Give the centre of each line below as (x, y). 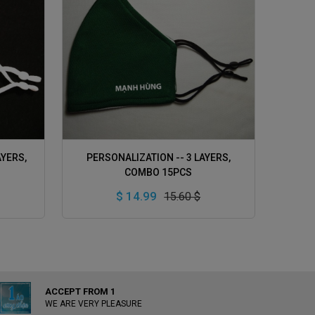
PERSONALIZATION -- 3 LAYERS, (158, 157)
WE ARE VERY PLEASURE (94, 303)
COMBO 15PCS (159, 172)
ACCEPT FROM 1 (81, 291)
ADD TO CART (165, 152)
